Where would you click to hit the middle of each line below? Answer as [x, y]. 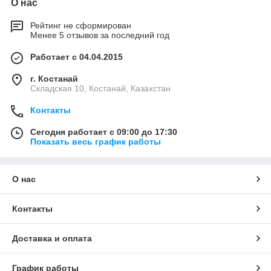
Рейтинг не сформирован [81, 26]
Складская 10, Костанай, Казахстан [100, 89]
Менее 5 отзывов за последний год [100, 35]
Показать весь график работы [96, 142]
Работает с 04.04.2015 [77, 57]
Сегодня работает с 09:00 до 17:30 [104, 132]
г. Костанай [54, 79]
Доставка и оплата [52, 239]
